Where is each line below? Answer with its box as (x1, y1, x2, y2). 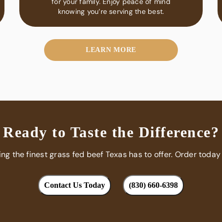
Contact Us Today (44, 180, 105, 189)
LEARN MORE (86, 46, 136, 54)
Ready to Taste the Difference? (3, 123, 219, 140)
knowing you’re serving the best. (57, 6, 165, 16)
